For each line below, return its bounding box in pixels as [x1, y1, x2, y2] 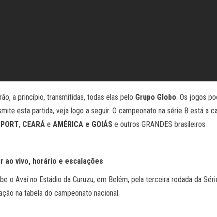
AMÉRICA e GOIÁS [53, 120, 114, 129]
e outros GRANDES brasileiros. [114, 120, 209, 129]
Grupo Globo [135, 93, 176, 102]
